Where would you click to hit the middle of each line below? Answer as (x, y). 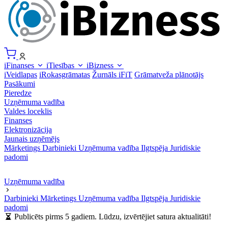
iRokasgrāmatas (65, 74)
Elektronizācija (28, 129)
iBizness (101, 65)
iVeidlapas (21, 74)
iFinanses (20, 65)
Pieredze (18, 93)
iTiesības (61, 65)
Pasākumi (20, 83)
